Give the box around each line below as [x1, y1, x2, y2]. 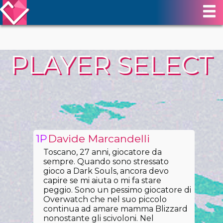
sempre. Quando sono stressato [43, 157, 169, 166]
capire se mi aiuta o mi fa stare [43, 176, 162, 185]
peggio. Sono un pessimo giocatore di [43, 185, 192, 195]
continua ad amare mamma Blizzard [43, 204, 188, 214]
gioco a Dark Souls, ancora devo [43, 166, 169, 176]
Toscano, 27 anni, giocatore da [43, 147, 162, 157]
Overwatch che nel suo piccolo [43, 195, 167, 204]
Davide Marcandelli [48, 132, 150, 145]
